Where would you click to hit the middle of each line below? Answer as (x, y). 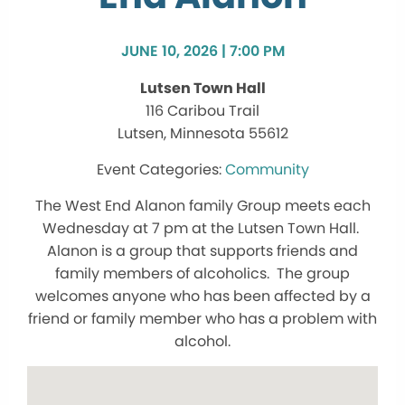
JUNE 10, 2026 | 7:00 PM (202, 52)
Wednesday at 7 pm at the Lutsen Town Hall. (202, 229)
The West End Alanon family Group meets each (202, 206)
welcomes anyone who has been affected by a (202, 297)
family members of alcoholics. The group (202, 274)
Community (267, 170)
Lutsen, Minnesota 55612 (202, 134)
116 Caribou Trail (202, 111)
